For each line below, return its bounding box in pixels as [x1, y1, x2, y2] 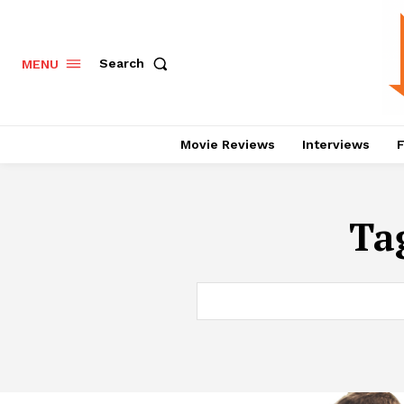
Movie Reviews [179, 137, 275, 152]
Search [99, 56, 144, 71]
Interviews [301, 137, 370, 152]
